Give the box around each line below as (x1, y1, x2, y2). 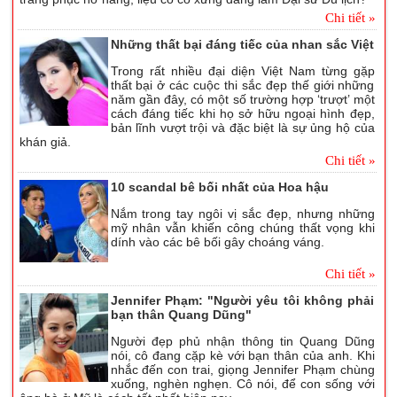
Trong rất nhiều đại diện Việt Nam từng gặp (110, 64, 375, 79)
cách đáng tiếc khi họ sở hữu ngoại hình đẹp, (110, 106, 375, 121)
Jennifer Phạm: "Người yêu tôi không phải (110, 293, 375, 307)
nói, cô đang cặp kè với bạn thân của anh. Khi (110, 348, 375, 363)
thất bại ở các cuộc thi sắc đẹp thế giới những (110, 78, 375, 93)
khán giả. (19, 135, 71, 150)
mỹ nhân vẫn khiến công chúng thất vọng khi (110, 221, 375, 236)
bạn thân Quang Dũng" (110, 307, 252, 322)
